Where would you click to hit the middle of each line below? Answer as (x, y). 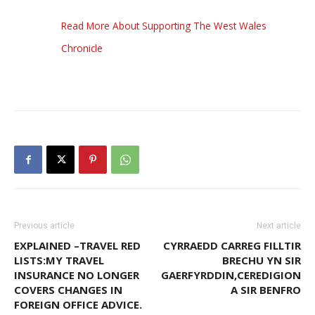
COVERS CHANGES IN (68, 290)
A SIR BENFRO (266, 290)
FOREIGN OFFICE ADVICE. (78, 305)
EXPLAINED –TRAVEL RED (77, 246)
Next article (279, 226)
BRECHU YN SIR (262, 261)
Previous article (44, 226)
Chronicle (82, 49)
